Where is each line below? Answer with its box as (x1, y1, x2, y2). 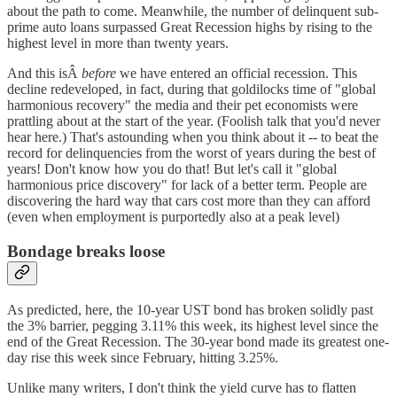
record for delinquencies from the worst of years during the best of (7, 145, 376, 161)
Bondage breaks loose (7, 241, 165, 261)
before (82, 66, 116, 82)
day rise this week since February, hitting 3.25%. (7, 349, 278, 365)
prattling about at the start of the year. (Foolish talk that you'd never (7, 113, 380, 129)
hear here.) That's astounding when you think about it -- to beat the (7, 129, 378, 145)
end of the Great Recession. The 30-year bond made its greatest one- (7, 333, 389, 349)
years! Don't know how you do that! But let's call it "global (7, 161, 337, 177)
